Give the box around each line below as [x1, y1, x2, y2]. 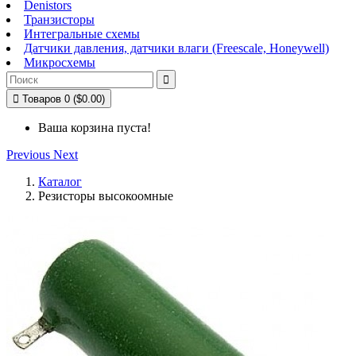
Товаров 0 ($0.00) [22, 93, 105, 105]
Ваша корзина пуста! [38, 121, 151, 134]
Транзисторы [24, 13, 95, 26]
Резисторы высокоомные [38, 189, 173, 203]
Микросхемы [24, 56, 95, 69]
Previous [6, 148, 50, 161]
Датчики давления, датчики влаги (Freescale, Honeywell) [24, 41, 329, 55]
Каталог [38, 175, 82, 188]
